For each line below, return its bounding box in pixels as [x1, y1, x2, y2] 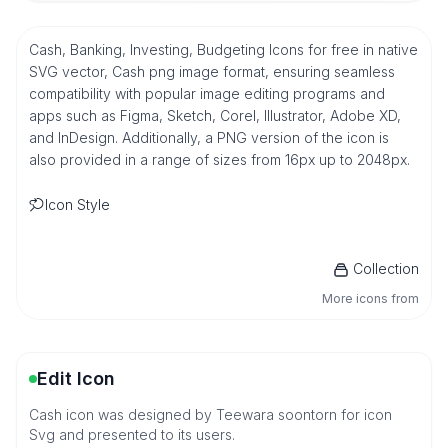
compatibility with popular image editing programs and [29, 85, 385, 102]
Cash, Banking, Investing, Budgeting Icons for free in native [29, 41, 418, 58]
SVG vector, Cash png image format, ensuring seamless [29, 63, 395, 80]
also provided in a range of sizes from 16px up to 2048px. [29, 151, 410, 168]
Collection [353, 260, 419, 277]
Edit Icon [37, 368, 115, 389]
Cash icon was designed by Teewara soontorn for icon [29, 406, 392, 423]
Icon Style [45, 196, 110, 213]
